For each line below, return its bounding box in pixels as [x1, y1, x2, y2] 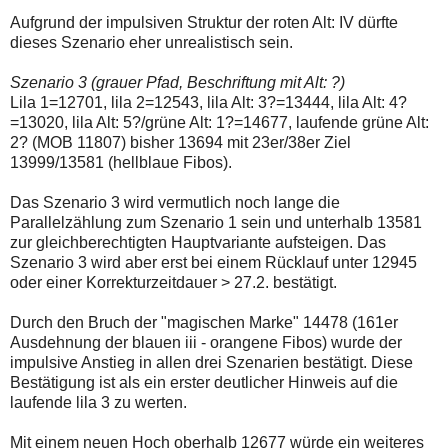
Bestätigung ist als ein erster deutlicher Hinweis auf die [10, 374, 398, 392]
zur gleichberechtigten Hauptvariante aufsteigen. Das [10, 234, 386, 252]
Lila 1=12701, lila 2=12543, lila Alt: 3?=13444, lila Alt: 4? [10, 94, 407, 112]
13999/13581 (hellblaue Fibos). [10, 154, 232, 172]
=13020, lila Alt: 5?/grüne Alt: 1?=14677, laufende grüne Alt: [10, 114, 429, 132]
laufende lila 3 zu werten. [10, 394, 187, 412]
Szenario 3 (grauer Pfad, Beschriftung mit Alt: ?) [10, 74, 345, 92]
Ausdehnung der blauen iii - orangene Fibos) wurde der [10, 334, 402, 352]
